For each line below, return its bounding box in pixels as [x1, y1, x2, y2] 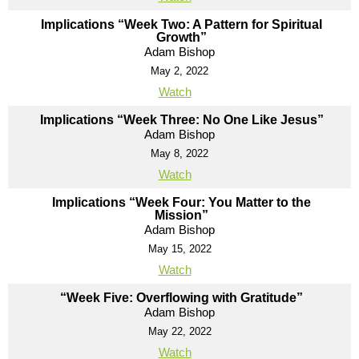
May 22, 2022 [147, 325, 212, 337]
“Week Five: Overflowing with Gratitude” [60, 290, 303, 305]
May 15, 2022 [147, 242, 212, 255]
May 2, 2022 [151, 64, 208, 77]
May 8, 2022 [151, 147, 208, 159]
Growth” [156, 30, 207, 44]
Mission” [155, 208, 208, 222]
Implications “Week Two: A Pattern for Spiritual [41, 17, 322, 31]
